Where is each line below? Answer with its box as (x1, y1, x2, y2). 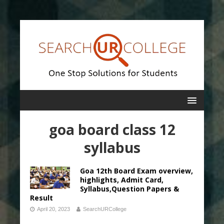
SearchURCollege (83, 206, 126, 212)
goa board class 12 (48, 120, 175, 139)
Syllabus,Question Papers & (80, 184, 179, 193)
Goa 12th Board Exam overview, (80, 166, 193, 175)
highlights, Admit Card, (80, 175, 163, 184)
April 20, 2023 (37, 206, 70, 212)
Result (30, 193, 53, 202)
